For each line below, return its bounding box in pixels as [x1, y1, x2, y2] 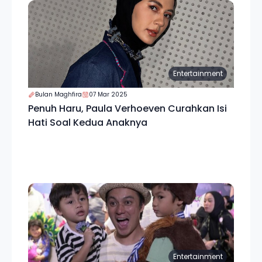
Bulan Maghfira [35, 90, 82, 99]
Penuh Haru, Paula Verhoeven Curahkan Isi [28, 102, 227, 115]
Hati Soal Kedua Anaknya [28, 116, 147, 129]
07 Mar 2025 [89, 90, 127, 99]
